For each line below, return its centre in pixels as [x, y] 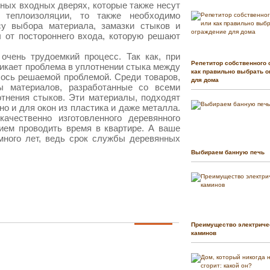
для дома [205, 80]
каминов [204, 233]
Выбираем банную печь [228, 152]
